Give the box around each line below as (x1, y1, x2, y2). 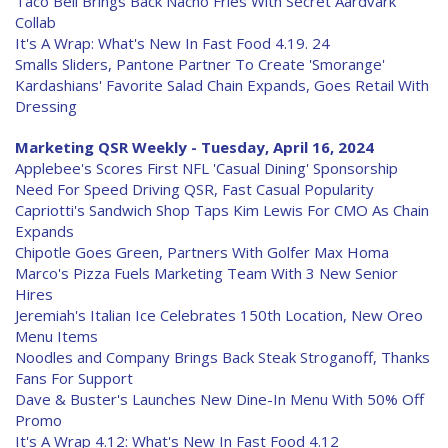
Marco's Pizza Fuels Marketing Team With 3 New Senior (15, 263, 398, 283)
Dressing (15, 96, 77, 116)
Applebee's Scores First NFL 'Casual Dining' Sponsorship (15, 158, 398, 178)
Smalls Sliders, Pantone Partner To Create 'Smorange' (15, 54, 385, 74)
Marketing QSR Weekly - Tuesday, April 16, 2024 (15, 137, 374, 157)
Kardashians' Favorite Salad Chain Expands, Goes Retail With (15, 75, 429, 95)
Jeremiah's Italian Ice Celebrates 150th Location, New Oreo (15, 305, 423, 325)
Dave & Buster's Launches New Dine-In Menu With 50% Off (15, 389, 424, 409)
